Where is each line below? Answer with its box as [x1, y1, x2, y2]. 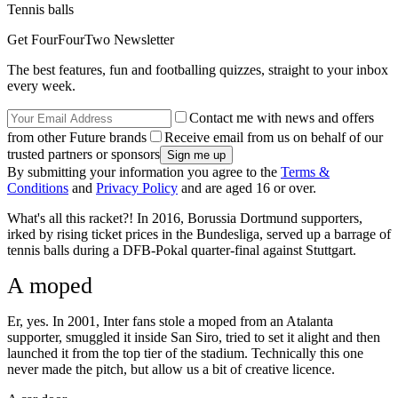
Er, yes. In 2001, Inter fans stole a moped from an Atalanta [7, 314, 333, 330]
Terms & [281, 164, 330, 180]
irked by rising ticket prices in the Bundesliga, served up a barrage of [7, 227, 391, 243]
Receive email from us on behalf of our [164, 130, 383, 146]
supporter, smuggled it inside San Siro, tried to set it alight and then [7, 330, 380, 346]
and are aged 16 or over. [178, 180, 316, 196]
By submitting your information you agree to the [7, 164, 281, 180]
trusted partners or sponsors [7, 147, 160, 163]
